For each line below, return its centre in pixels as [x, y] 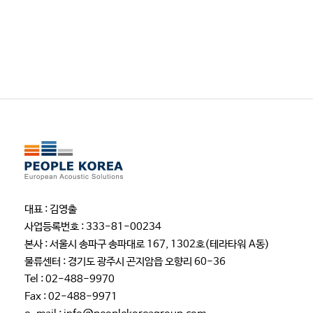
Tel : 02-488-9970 [70, 279]
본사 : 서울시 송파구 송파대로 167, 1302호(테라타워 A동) [147, 244]
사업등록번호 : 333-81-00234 [93, 227]
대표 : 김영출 [51, 209]
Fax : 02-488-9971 [71, 297]
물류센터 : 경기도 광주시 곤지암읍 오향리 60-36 [125, 262]
